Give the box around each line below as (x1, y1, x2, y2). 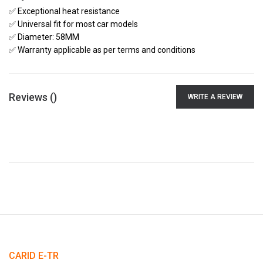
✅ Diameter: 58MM (9, 32, 79, 42)
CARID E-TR (9, 250, 59, 261)
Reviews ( (9, 90, 53, 103)
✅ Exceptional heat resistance (9, 6, 120, 16)
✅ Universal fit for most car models (9, 19, 138, 29)
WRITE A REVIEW (188, 93, 242, 101)
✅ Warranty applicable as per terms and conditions (9, 45, 195, 55)
